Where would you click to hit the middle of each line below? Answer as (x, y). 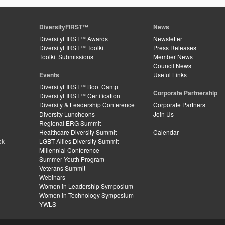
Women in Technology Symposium (86, 195)
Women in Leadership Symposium (86, 186)
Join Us (163, 114)
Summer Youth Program (72, 159)
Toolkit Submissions (66, 57)
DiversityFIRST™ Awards (74, 38)
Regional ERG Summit (70, 123)
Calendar (166, 132)
